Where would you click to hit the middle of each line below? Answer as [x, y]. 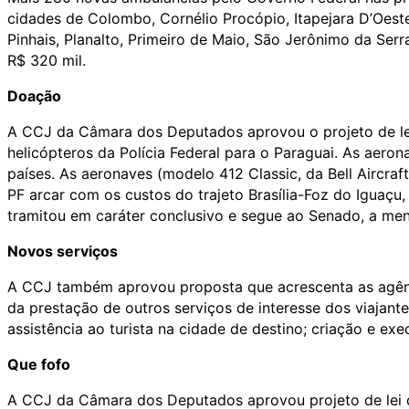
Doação [34, 95]
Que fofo [39, 364]
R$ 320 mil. [47, 60]
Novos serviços [63, 251]
